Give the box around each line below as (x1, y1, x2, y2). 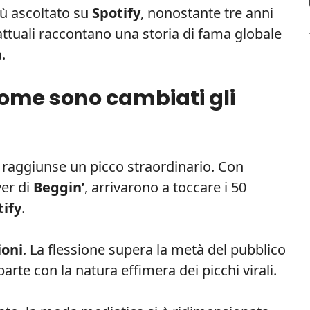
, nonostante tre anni (140, 3, 273, 22)
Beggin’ (33, 177, 84, 197)
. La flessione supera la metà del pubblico (23, 239, 286, 259)
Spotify (92, 3, 140, 22)
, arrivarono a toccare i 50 (84, 177, 246, 197)
